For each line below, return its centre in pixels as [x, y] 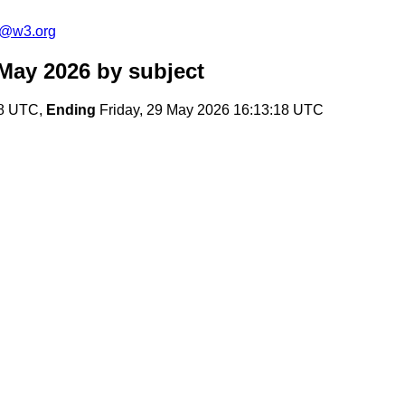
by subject [147, 71]
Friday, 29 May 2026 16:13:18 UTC [210, 110]
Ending [71, 110]
